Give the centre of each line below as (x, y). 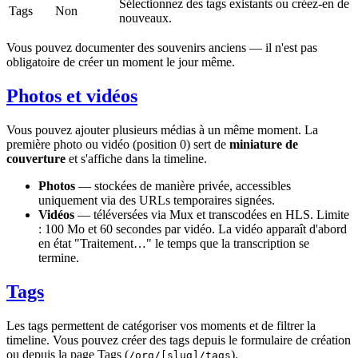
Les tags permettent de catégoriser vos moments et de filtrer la (161, 326)
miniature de (264, 145)
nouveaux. (145, 18)
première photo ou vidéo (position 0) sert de (118, 145)
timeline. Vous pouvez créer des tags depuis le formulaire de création (179, 340)
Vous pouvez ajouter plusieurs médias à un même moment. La (162, 130)
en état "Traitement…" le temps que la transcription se (174, 244)
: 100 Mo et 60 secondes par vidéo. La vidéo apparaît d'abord (193, 229)
